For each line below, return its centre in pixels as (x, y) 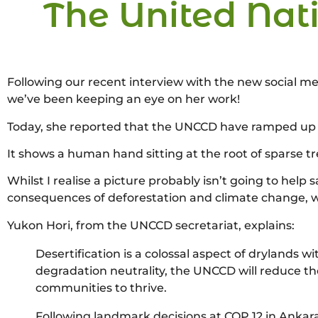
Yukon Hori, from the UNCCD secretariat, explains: (151, 225)
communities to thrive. (101, 287)
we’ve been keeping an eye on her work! (124, 99)
